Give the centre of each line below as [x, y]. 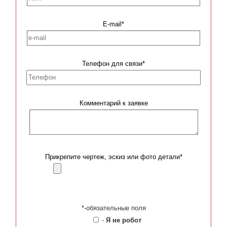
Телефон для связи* [113, 64]
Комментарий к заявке [113, 103]
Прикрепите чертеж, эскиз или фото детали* [113, 157]
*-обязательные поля [113, 208]
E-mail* [113, 24]
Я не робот [124, 220]
